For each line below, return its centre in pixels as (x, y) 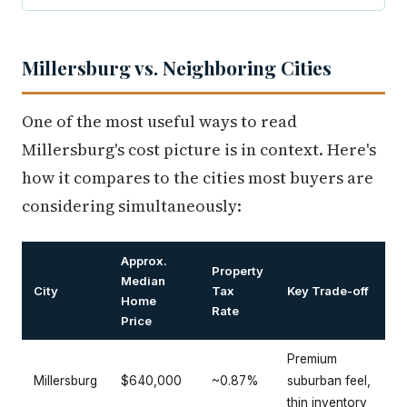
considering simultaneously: (132, 205)
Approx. (144, 260)
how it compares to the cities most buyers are (198, 177)
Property (238, 270)
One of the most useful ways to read (159, 121)
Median (143, 280)
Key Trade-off (328, 290)
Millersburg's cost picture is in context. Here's (199, 149)
